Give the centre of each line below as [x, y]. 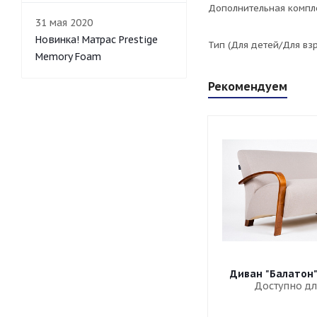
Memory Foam [68, 57]
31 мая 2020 [64, 23]
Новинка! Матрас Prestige [97, 40]
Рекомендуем [248, 86]
